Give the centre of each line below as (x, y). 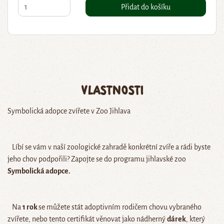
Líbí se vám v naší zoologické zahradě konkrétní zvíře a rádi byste (109, 147)
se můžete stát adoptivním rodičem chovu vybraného (120, 207)
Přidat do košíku (146, 7)
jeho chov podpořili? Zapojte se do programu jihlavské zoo (97, 159)
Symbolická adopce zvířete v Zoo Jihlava (69, 111)
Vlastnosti (112, 90)
